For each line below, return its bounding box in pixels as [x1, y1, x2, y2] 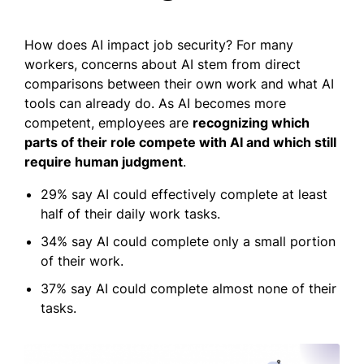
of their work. [41, 253, 123, 270]
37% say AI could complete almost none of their [41, 280, 336, 297]
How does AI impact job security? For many [24, 37, 293, 54]
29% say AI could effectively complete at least [41, 186, 327, 203]
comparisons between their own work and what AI [24, 76, 334, 93]
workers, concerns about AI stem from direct [24, 56, 301, 73]
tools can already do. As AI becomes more [24, 95, 286, 112]
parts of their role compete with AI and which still [24, 134, 336, 151]
